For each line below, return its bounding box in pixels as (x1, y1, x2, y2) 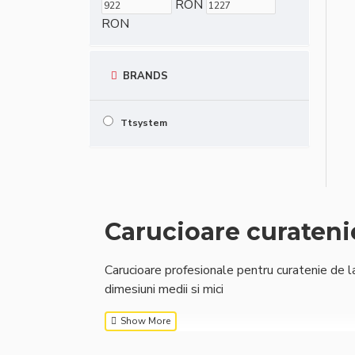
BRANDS (120, 69, 168, 84)
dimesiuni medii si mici (105, 281, 223, 299)
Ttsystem (120, 116, 167, 130)
